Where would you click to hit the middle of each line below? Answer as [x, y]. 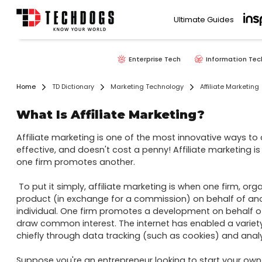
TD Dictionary [73, 87]
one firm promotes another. [75, 162]
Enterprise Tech [155, 59]
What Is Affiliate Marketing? [110, 115]
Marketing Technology [147, 87]
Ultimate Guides [204, 19]
